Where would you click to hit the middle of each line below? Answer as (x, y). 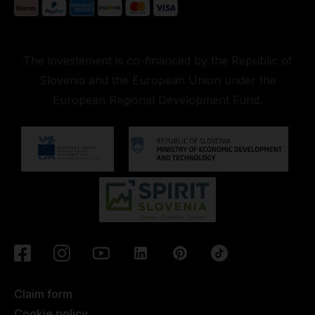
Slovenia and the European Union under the (157, 80)
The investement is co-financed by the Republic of (157, 60)
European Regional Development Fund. (157, 99)
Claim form (43, 294)
